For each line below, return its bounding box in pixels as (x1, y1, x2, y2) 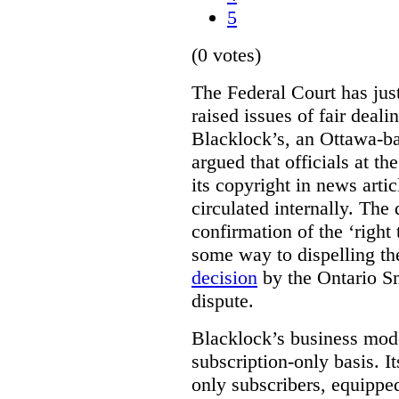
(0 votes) (191, 43, 261, 66)
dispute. (191, 289, 254, 312)
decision (191, 265, 257, 289)
